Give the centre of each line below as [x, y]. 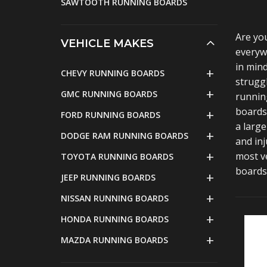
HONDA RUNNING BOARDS [115, 219]
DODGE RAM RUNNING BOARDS [125, 136]
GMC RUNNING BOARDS [109, 94]
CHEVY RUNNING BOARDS [113, 73]
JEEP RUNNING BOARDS [108, 177]
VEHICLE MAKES [107, 44]
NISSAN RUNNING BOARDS [115, 198]
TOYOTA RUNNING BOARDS [117, 156]
